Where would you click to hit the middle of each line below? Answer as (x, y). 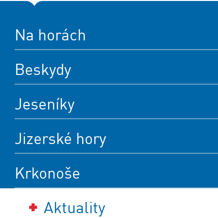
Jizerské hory (60, 139)
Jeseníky (45, 104)
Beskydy (43, 70)
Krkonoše (47, 173)
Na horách (50, 35)
